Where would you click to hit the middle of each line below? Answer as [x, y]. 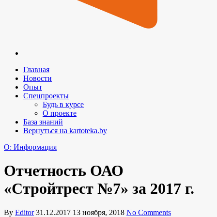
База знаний [43, 122]
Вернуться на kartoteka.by [65, 131]
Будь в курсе [63, 104]
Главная [36, 70]
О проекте [60, 113]
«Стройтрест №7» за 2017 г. [99, 189]
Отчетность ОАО [64, 171]
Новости [38, 78]
